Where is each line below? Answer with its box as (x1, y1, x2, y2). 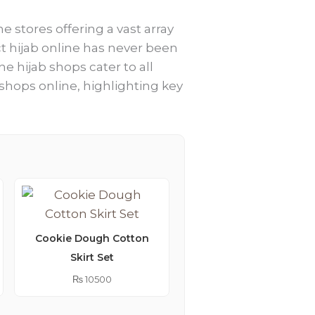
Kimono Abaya (220, 269, 297, 283)
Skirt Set (70, 250, 114, 264)
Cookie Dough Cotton (34, 231, 149, 245)
